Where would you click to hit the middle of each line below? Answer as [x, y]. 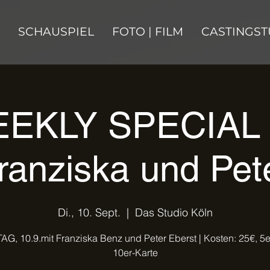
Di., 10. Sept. [89, 212]
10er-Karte [135, 253]
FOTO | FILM [147, 32]
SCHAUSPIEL [56, 32]
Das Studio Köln [174, 212]
